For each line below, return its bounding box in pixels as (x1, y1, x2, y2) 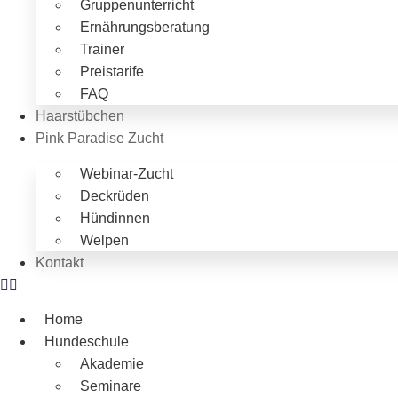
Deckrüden (80, 188, 149, 204)
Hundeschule (44, 334, 129, 350)
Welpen (80, 233, 129, 249)
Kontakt (36, 255, 84, 271)
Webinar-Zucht (80, 166, 173, 182)
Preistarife (80, 64, 144, 80)
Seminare (80, 378, 141, 394)
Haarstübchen (36, 108, 124, 124)
